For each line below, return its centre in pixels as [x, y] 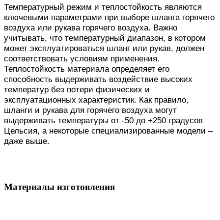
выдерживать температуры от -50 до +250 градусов [103, 121]
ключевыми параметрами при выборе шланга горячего [109, 17]
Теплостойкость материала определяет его [87, 69]
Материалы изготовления [59, 187]
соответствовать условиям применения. [82, 59]
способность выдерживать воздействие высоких [98, 79]
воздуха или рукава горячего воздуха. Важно [91, 28]
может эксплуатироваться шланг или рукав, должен [104, 48]
